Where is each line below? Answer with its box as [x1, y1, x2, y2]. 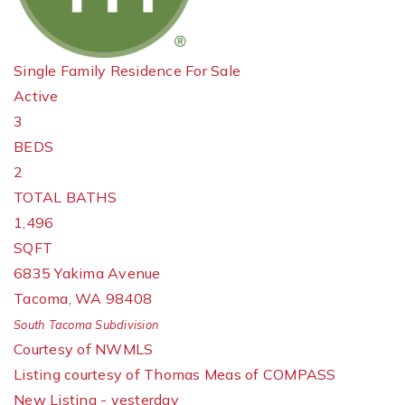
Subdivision [92, 317, 159, 332]
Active [14, 87, 59, 105]
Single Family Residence [14, 61, 182, 80]
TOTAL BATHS [14, 188, 117, 206]
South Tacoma [14, 317, 92, 332]
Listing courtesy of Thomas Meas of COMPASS [14, 365, 336, 383]
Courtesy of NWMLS [14, 340, 154, 358]
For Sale [185, 61, 240, 80]
